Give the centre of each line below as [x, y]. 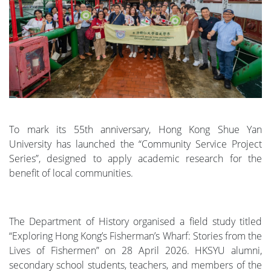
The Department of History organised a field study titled [135, 222]
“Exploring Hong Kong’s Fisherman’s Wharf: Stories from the [135, 236]
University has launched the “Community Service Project [135, 144]
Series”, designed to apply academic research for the [135, 159]
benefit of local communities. [71, 173]
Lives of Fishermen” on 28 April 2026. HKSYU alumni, [135, 251]
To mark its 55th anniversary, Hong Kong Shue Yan [135, 130]
